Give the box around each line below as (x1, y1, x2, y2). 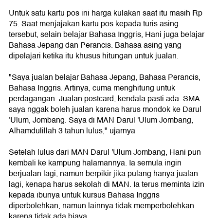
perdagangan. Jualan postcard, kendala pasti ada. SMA (9, 92, 200, 106)
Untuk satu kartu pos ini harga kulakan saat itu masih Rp (9, 7, 202, 20)
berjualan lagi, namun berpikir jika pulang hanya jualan (9, 167, 198, 181)
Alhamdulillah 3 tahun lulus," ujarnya (9, 125, 135, 138)
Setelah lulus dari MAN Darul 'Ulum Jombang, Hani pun (9, 146, 201, 159)
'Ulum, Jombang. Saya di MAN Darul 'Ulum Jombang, (9, 114, 193, 127)
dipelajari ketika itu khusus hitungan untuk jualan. (9, 50, 179, 63)
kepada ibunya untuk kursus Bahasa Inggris (9, 189, 160, 202)
